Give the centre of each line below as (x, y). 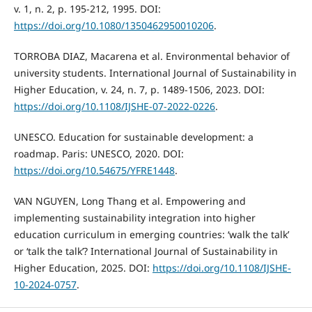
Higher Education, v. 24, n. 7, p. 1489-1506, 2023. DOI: (139, 89)
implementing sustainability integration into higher (134, 217)
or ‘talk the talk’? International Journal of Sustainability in (146, 251)
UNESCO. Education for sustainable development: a (133, 136)
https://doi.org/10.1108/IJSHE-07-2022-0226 (114, 106)
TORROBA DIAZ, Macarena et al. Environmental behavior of (151, 56)
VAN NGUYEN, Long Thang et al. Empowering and (130, 201)
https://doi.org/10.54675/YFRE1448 (94, 170)
